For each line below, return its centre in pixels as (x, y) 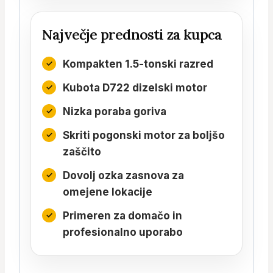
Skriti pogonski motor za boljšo (144, 135)
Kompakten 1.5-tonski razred (138, 64)
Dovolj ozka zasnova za (123, 175)
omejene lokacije (108, 192)
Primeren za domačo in (122, 215)
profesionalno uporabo (123, 232)
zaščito (82, 151)
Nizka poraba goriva (115, 111)
